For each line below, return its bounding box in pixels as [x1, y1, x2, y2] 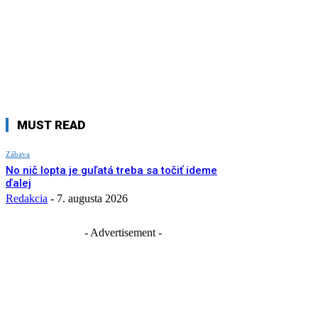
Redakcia [6, 192, 48, 204]
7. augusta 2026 [57, 192, 128, 204]
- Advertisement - [84, 226, 162, 238]
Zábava [6, 149, 30, 158]
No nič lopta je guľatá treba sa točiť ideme [6, 163, 217, 177]
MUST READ [17, 117, 85, 132]
